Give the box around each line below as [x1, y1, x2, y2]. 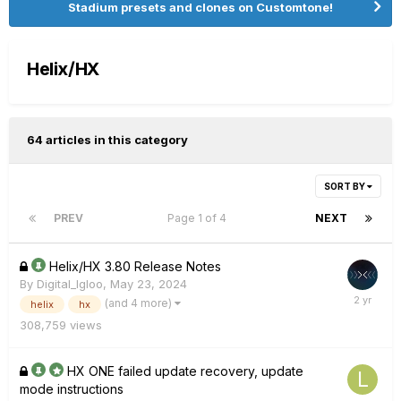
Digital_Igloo [37, 276, 103, 291]
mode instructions [20, 380, 124, 397]
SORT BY [324, 180, 367, 192]
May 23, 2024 [110, 276, 187, 291]
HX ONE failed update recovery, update [67, 363, 303, 379]
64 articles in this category [27, 132, 188, 147]
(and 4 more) [105, 295, 175, 310]
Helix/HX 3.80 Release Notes [49, 258, 221, 274]
